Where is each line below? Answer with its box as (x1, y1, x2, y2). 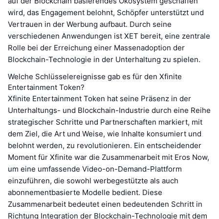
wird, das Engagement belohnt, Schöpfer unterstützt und (8, 7, 204, 17)
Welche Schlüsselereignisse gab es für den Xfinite (8, 71, 182, 81)
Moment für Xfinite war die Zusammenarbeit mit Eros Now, (8, 152, 209, 162)
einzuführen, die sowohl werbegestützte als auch (8, 175, 178, 185)
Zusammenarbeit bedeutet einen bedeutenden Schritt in (8, 199, 202, 209)
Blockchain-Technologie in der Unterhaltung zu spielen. (8, 54, 200, 64)
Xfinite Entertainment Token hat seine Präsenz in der (8, 93, 191, 103)
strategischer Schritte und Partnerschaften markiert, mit (8, 117, 202, 127)
